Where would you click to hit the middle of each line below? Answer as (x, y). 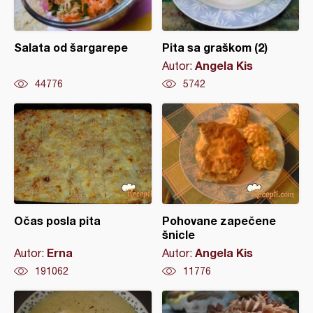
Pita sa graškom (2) (214, 47)
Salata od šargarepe (71, 47)
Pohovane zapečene (219, 220)
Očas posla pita (57, 220)
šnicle (178, 234)
